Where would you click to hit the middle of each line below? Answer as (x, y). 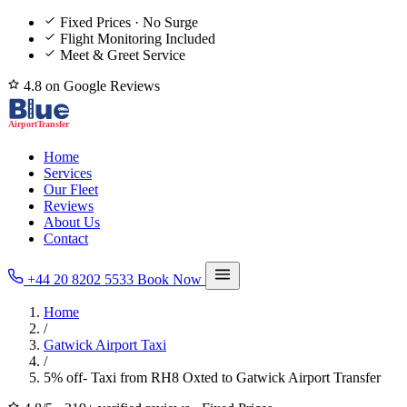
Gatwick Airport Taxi (105, 345)
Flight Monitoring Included (138, 39)
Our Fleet (71, 189)
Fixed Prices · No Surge (129, 22)
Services (68, 173)
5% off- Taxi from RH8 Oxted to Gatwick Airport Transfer (212, 377)
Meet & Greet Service (123, 55)
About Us (72, 222)
